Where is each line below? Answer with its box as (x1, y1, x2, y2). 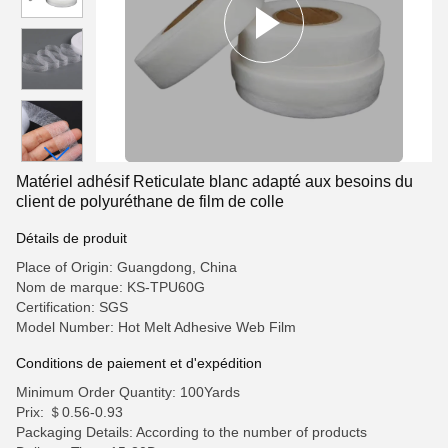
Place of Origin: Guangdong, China (16, 259, 237, 275)
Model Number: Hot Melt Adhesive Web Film (16, 319, 296, 335)
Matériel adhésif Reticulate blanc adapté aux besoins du (16, 173, 413, 190)
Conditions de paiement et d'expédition (16, 355, 262, 371)
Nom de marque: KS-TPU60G (16, 279, 205, 295)
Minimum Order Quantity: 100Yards (16, 384, 240, 400)
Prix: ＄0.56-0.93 (16, 404, 123, 420)
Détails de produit (16, 230, 127, 246)
